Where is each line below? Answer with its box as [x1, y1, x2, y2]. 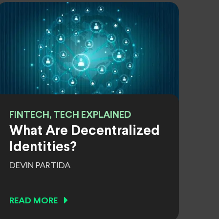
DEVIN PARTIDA [9, 161, 70, 170]
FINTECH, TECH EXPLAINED [9, 110, 131, 120]
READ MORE [9, 197, 58, 205]
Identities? [9, 141, 77, 154]
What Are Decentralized [9, 125, 160, 138]
